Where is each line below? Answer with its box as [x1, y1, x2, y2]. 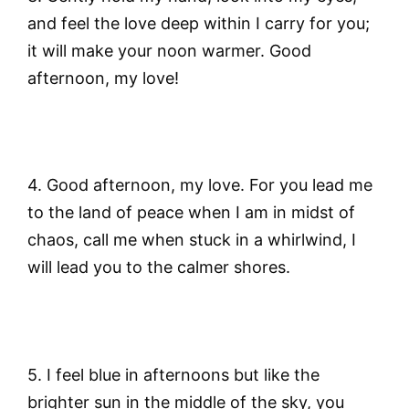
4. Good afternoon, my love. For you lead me [27, 175, 372, 195]
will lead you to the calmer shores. [27, 257, 290, 278]
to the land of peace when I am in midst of [27, 203, 355, 223]
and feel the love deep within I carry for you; [27, 13, 370, 33]
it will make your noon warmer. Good [27, 40, 311, 60]
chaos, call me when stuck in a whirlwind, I [27, 230, 356, 250]
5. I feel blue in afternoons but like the [27, 364, 320, 384]
